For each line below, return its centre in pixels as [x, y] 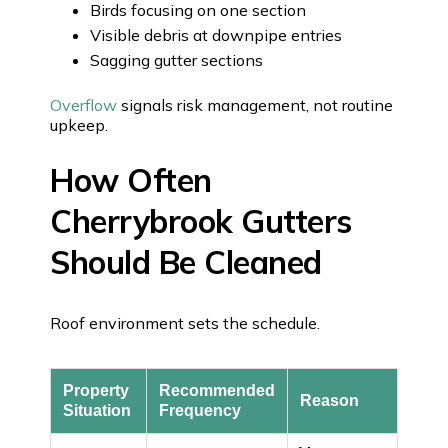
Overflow [83, 104]
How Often [131, 179]
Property [96, 390]
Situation [97, 410]
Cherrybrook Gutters [201, 220]
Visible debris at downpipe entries [216, 34]
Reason [329, 400]
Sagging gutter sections [176, 59]
